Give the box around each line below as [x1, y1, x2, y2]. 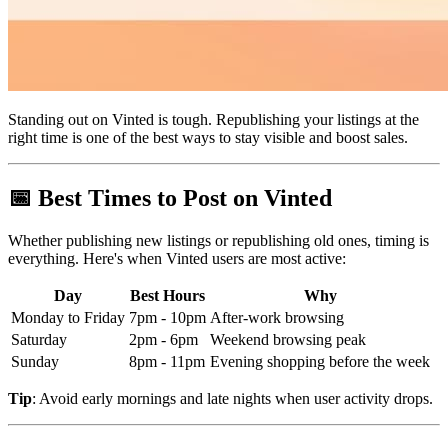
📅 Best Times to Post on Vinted [8, 184, 332, 211]
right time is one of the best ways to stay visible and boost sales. [8, 128, 408, 146]
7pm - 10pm [129, 308, 206, 326]
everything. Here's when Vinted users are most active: [8, 249, 346, 267]
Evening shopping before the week [210, 352, 430, 370]
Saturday [11, 330, 67, 348]
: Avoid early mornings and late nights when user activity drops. [32, 389, 433, 407]
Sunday [11, 352, 59, 370]
